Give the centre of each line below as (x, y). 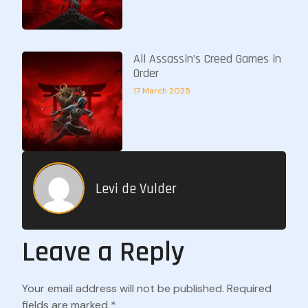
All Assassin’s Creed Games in (207, 58)
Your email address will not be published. (123, 289)
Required (249, 289)
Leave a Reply (103, 252)
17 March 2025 (162, 90)
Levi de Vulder (136, 189)
